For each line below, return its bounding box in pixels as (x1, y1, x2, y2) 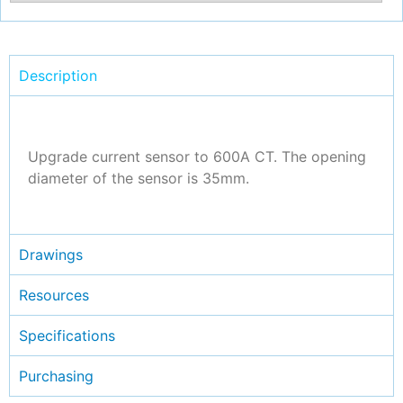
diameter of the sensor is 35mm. (28, 168, 249, 187)
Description (19, 67, 97, 85)
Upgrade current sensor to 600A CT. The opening (28, 147, 366, 166)
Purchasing (19, 366, 94, 385)
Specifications (19, 326, 115, 345)
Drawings (19, 245, 83, 264)
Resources (19, 285, 89, 304)
